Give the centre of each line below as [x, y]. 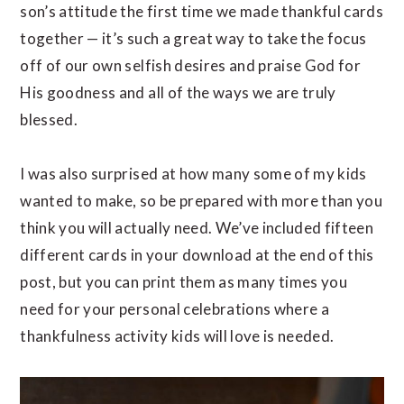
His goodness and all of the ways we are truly [178, 92]
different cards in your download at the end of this [197, 254]
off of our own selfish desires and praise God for [191, 65]
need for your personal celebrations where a [175, 308]
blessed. [49, 119]
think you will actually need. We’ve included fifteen [197, 227]
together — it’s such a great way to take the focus [193, 38]
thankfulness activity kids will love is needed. [177, 335]
